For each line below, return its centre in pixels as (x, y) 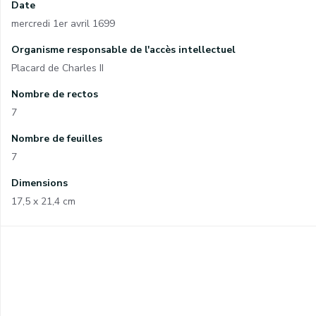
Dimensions (39, 183)
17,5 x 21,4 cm (43, 201)
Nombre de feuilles (57, 139)
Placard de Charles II (57, 68)
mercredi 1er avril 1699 (63, 24)
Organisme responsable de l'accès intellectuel (123, 50)
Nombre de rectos (55, 94)
